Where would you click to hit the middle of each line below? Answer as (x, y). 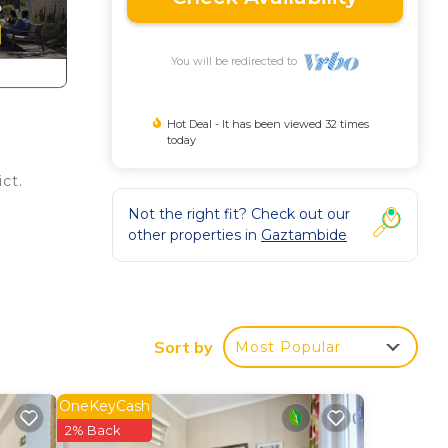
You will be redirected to (236, 60)
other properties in (194, 234)
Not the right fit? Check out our (239, 213)
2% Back (92, 429)
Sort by (183, 346)
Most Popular (288, 346)
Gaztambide (304, 234)
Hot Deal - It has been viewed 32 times (267, 123)
